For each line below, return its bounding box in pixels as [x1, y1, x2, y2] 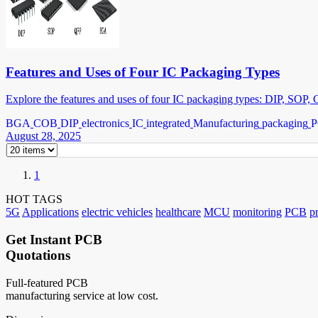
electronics [82, 117, 129, 130]
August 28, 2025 [6, 130, 81, 143]
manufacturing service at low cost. [6, 289, 158, 302]
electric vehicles [82, 206, 153, 219]
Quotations [6, 248, 70, 263]
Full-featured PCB [6, 276, 88, 289]
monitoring [233, 206, 282, 219]
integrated [146, 117, 190, 130]
